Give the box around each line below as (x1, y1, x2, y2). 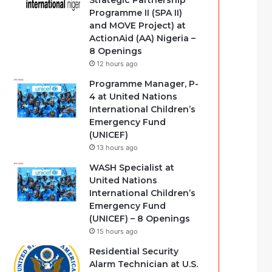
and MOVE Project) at (89, 20, 186, 31)
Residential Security (89, 246, 179, 257)
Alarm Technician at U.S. (89, 259, 199, 270)
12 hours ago (97, 59, 138, 68)
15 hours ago (97, 227, 138, 236)
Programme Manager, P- (89, 78, 199, 89)
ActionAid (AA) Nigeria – (89, 33, 196, 44)
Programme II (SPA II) (89, 7, 183, 18)
